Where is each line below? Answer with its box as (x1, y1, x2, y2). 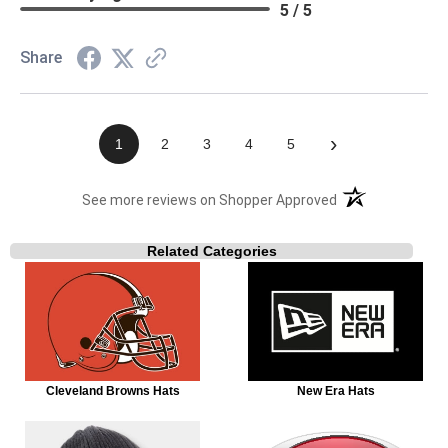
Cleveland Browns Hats (45, 384, 180, 399)
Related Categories (146, 242, 277, 259)
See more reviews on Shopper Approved (82, 191, 338, 208)
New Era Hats (296, 384, 375, 399)
